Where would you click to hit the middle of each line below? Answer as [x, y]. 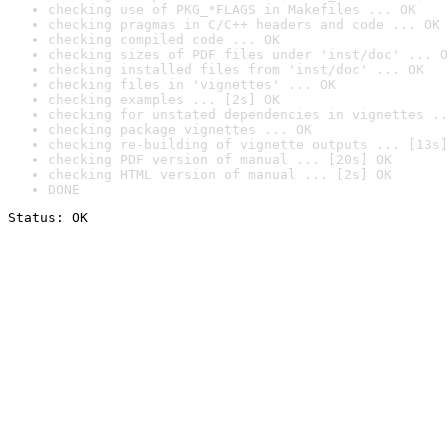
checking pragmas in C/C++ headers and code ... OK [244, 24]
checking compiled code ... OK [164, 39]
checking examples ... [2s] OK [164, 99]
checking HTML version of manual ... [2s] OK [220, 174]
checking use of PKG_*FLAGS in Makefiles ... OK [232, 9]
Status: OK [48, 217]
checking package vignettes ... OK [180, 129]
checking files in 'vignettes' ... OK [192, 84]
